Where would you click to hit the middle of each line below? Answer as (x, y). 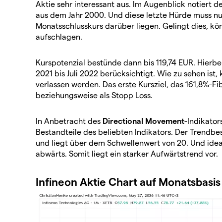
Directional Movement (143, 120)
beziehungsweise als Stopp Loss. (94, 95)
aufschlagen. (59, 36)
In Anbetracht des (69, 120)
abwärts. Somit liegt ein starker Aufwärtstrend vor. (127, 153)
